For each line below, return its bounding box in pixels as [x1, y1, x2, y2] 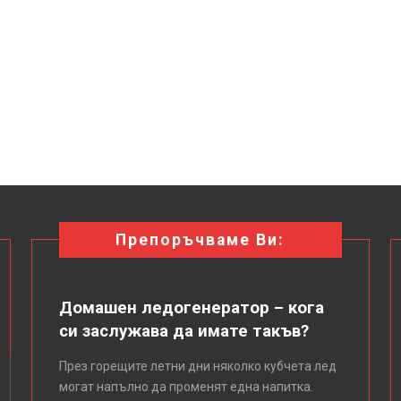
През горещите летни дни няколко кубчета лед [59, 358, 337, 373]
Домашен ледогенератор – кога [59, 297, 325, 318]
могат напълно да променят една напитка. [59, 379, 314, 394]
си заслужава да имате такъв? [59, 320, 310, 341]
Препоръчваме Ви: [115, 230, 286, 249]
